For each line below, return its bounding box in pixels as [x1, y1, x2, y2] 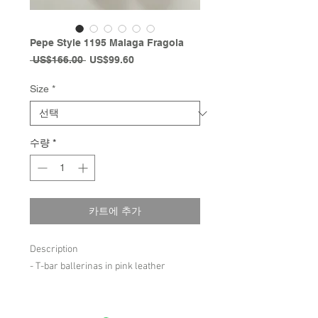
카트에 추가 [89, 205, 141, 216]
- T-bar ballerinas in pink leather [30, 261, 165, 273]
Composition [30, 295, 82, 307]
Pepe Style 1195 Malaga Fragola [30, 37, 184, 48]
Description [30, 243, 78, 256]
